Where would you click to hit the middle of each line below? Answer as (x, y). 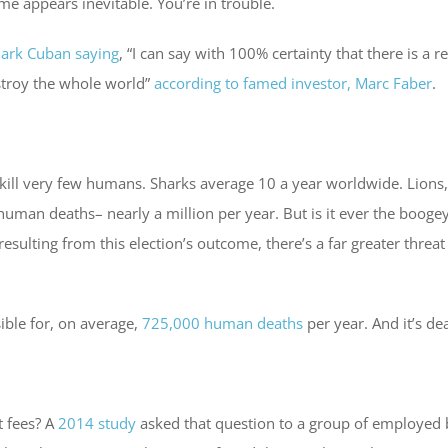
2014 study (97, 422)
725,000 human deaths (222, 322)
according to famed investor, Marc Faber (293, 82)
